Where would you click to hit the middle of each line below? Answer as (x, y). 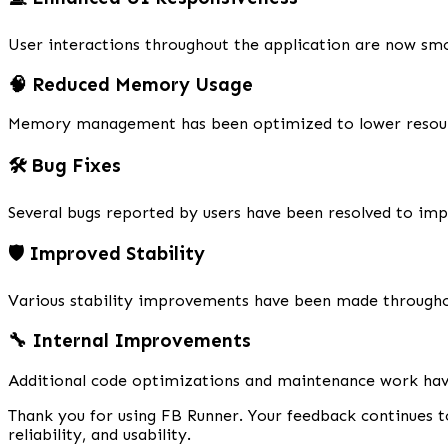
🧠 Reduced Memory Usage (130, 84)
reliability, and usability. (99, 434)
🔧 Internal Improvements (129, 340)
